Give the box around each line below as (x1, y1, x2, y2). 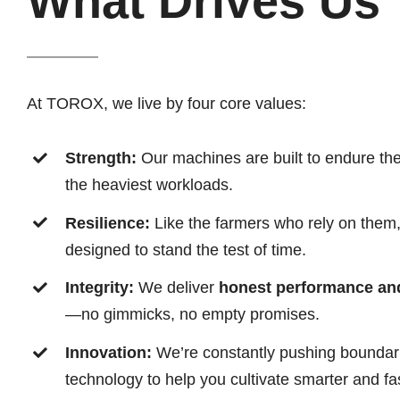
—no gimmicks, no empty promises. (65, 305, 321, 324)
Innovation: (65, 343, 153, 362)
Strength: (65, 148, 137, 167)
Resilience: (65, 213, 151, 232)
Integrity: (65, 279, 135, 297)
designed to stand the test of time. (65, 240, 307, 259)
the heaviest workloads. (65, 175, 234, 194)
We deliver (134, 279, 220, 297)
